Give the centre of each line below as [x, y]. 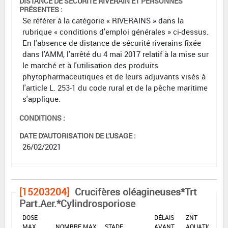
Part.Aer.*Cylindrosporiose [77, 203]
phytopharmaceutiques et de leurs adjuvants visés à [114, 76]
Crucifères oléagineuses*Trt [136, 192]
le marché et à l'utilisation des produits [90, 65]
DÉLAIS [164, 217]
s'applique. [41, 98]
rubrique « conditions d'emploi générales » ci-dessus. [116, 31]
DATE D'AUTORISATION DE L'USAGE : [78, 135]
